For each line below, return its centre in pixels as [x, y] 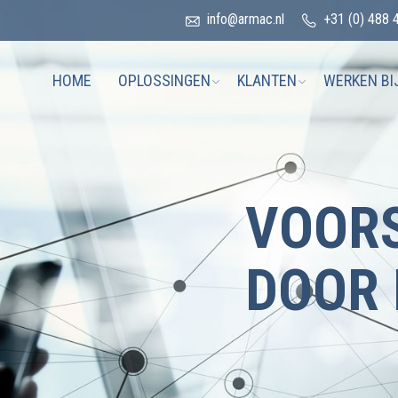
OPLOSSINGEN [164, 80]
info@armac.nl [245, 19]
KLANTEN [267, 80]
